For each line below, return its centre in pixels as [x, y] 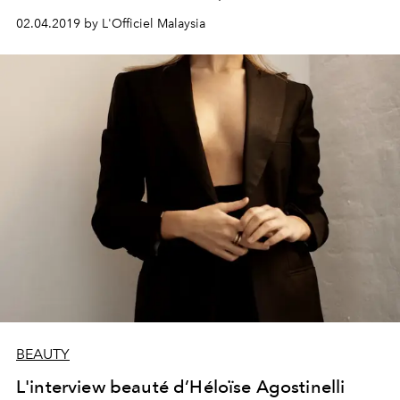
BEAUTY [43, 354]
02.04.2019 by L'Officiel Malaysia [111, 24]
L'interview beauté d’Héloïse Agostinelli [181, 387]
